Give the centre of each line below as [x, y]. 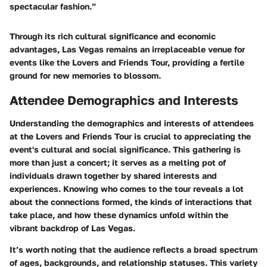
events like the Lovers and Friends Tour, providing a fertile [127, 63]
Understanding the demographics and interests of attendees [132, 123]
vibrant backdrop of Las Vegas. [72, 228]
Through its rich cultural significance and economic [113, 36]
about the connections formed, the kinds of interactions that [131, 201]
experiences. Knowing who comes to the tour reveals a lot [127, 188]
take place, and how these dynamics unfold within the [119, 215]
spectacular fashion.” [53, 7]
